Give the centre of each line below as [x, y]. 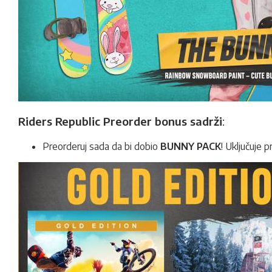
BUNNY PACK [191, 146]
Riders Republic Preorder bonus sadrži [120, 121]
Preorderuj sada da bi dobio [101, 146]
